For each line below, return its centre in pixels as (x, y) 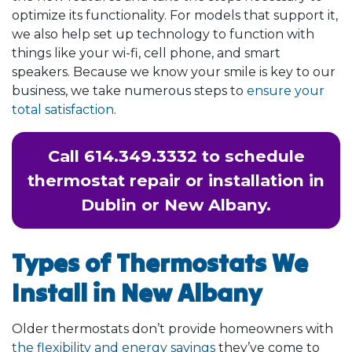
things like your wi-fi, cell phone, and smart (146, 53)
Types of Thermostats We (160, 262)
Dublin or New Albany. (176, 204)
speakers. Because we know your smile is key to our (174, 71)
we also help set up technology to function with (163, 34)
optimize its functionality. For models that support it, (175, 15)
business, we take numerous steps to (129, 90)
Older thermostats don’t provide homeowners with (172, 328)
